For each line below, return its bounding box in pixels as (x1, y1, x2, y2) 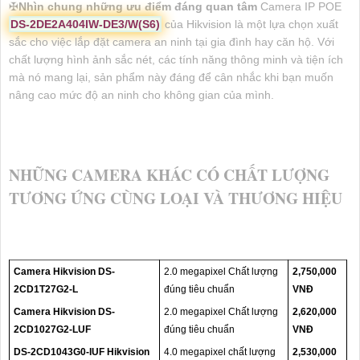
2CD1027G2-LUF (14, 323, 91, 335)
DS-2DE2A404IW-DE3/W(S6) (10, 17, 160, 31)
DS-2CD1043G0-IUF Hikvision (14, 346, 149, 358)
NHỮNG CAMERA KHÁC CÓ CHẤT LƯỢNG (9, 162, 329, 186)
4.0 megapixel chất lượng (164, 346, 276, 358)
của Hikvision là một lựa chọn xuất (162, 17, 338, 31)
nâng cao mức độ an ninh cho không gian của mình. (9, 88, 274, 101)
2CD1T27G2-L (14, 283, 78, 295)
